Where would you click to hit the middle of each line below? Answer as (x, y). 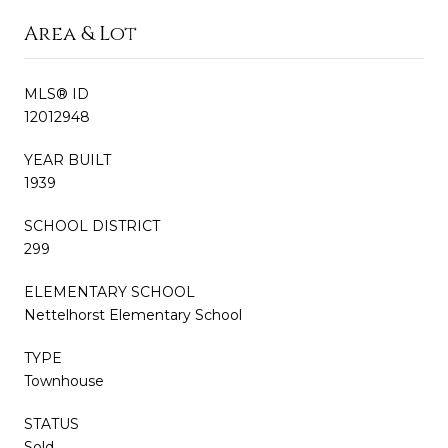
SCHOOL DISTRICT (92, 225)
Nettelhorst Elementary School (133, 314)
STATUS (51, 423)
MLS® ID (56, 93)
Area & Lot (80, 33)
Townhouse (64, 380)
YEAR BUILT (67, 159)
